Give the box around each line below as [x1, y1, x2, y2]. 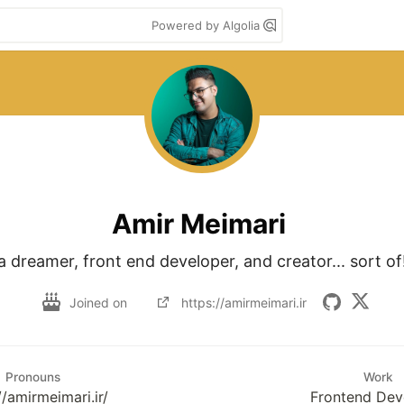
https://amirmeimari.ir [180, 294, 307, 310]
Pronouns [5, 370, 60, 384]
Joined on [69, 294, 131, 310]
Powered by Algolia [151, 18, 263, 32]
